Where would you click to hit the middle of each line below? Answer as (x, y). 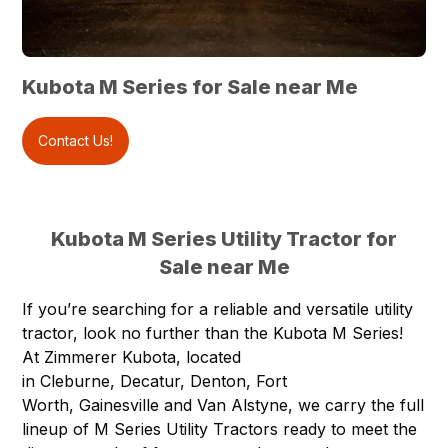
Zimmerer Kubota (110, 356)
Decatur (150, 380)
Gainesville (122, 404)
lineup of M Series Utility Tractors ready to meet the (220, 428)
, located (209, 356)
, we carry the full (356, 404)
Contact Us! (76, 140)
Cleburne (75, 380)
